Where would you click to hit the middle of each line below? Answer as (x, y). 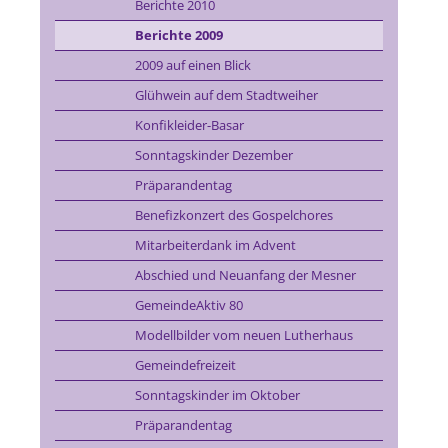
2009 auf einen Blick (192, 65)
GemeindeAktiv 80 (188, 305)
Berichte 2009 (178, 35)
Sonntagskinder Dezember (213, 155)
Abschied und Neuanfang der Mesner (245, 275)
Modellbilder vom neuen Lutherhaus (243, 335)
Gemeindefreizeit (185, 365)
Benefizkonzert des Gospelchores (233, 215)
